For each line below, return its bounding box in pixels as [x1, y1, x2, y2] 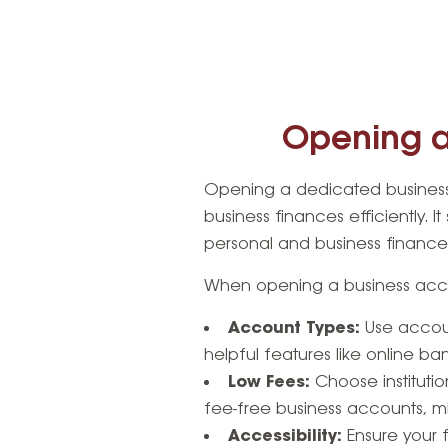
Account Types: [228, 318, 361, 338]
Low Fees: [228, 372, 311, 392]
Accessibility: [228, 426, 343, 446]
